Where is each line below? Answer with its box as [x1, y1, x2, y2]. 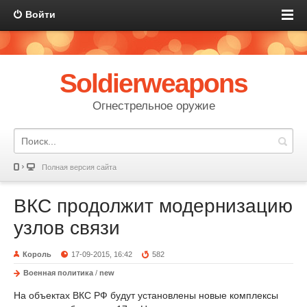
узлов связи [14, 217, 120, 238]
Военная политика [23, 269, 93, 277]
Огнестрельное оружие [92, 99, 215, 112]
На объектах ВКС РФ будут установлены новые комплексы [14, 290, 278, 301]
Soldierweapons [60, 69, 247, 98]
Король [23, 250, 51, 258]
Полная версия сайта [42, 163, 116, 171]
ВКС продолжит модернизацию [14, 195, 293, 217]
